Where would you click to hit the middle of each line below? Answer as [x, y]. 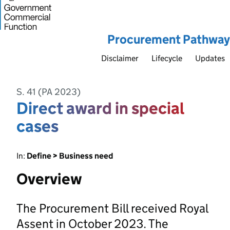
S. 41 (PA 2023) [49, 92]
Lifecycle [167, 58]
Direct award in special [100, 108]
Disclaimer [120, 58]
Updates [210, 58]
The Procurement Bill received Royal [112, 208]
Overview [49, 179]
